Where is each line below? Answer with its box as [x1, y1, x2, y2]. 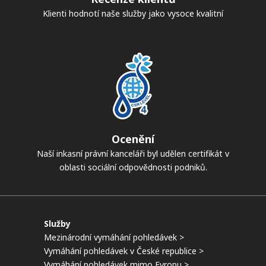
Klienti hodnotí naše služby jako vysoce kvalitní [43, 7, 223, 19]
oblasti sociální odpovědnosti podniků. [59, 161, 207, 173]
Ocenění [112, 131, 154, 146]
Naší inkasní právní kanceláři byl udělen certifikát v [37, 147, 229, 159]
